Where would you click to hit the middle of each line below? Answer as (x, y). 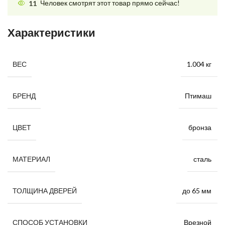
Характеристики (51, 33)
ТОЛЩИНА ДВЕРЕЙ (45, 191)
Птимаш (198, 95)
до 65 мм (197, 190)
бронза (200, 127)
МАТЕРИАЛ (31, 159)
